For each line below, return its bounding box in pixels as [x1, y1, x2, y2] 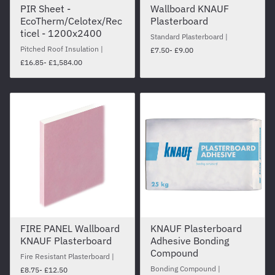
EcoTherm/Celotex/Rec [20, 15, 122, 28]
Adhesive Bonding [150, 234, 229, 247]
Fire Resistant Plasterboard [20, 252, 112, 261]
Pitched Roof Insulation [20, 44, 101, 54]
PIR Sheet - [20, 2, 71, 15]
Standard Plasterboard [150, 32, 225, 42]
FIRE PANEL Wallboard [20, 222, 120, 235]
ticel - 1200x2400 [20, 27, 102, 40]
